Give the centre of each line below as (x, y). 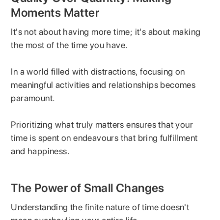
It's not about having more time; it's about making (106, 31)
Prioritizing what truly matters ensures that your (102, 124)
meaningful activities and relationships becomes (103, 84)
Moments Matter (55, 12)
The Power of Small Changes (88, 188)
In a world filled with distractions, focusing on (98, 71)
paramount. (34, 98)
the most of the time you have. (70, 45)
